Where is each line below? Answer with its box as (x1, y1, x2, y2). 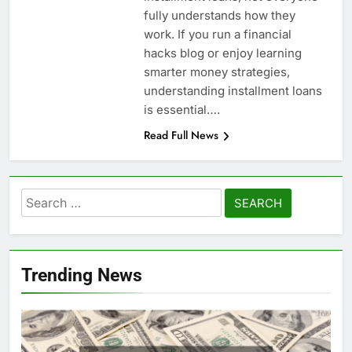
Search (20, 190, 65, 207)
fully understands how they (143, 8, 295, 24)
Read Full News (143, 127, 218, 144)
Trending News (21, 264, 142, 287)
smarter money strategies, (143, 64, 290, 80)
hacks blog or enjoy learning (143, 46, 302, 61)
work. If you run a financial (143, 27, 291, 42)
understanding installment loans (143, 83, 322, 99)
